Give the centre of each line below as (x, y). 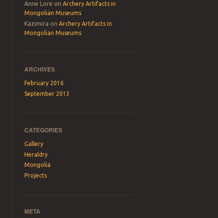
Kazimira (37, 23)
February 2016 (44, 83)
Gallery (34, 144)
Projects (36, 175)
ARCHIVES (40, 69)
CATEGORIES (44, 130)
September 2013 (47, 93)
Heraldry (36, 154)
